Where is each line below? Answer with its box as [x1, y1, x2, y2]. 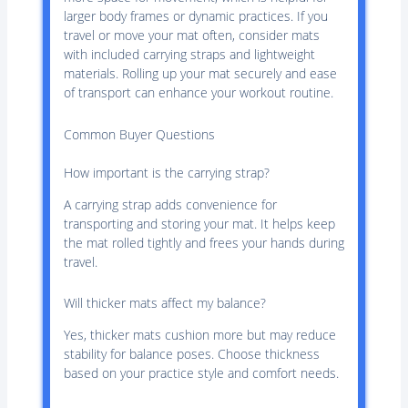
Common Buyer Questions [63, 125, 215, 143]
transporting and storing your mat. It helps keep [63, 214, 335, 232]
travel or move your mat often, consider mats [63, 26, 320, 45]
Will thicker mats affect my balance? [63, 294, 266, 312]
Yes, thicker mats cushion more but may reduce [63, 326, 336, 344]
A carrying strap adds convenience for [63, 195, 277, 213]
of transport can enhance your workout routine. [63, 84, 333, 102]
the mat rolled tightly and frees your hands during [63, 233, 344, 251]
